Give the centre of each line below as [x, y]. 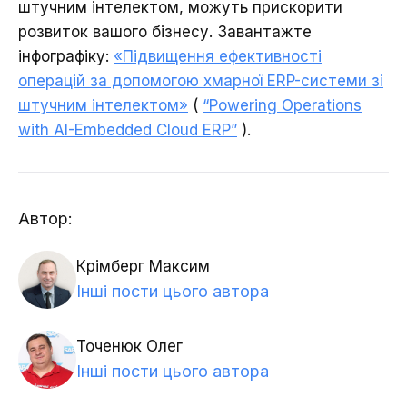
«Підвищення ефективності [218, 56]
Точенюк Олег [129, 347]
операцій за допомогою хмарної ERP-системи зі [201, 80]
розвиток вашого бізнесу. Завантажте [165, 31]
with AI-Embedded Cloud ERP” [128, 129]
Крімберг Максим [143, 267]
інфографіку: [66, 56]
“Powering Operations [282, 105]
